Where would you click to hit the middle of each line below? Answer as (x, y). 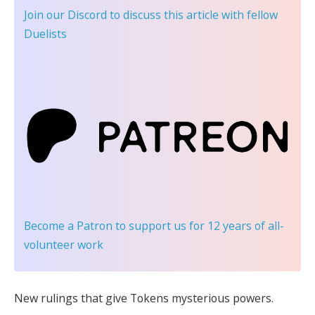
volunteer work (64, 244)
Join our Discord (65, 14)
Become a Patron (68, 225)
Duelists (45, 33)
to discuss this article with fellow (192, 14)
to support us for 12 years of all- (198, 225)
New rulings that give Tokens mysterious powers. (144, 298)
